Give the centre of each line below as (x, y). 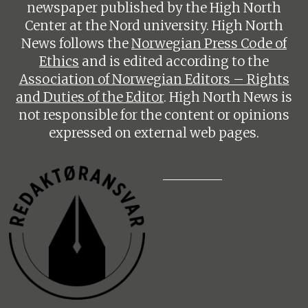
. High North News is (228, 98)
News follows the (76, 44)
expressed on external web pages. (154, 133)
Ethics (59, 62)
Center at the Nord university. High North (154, 26)
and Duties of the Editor (90, 98)
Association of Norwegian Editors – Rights (154, 80)
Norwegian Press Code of (209, 44)
